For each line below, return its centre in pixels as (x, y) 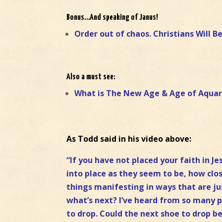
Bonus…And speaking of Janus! (112, 17)
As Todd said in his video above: (129, 139)
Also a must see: (91, 77)
